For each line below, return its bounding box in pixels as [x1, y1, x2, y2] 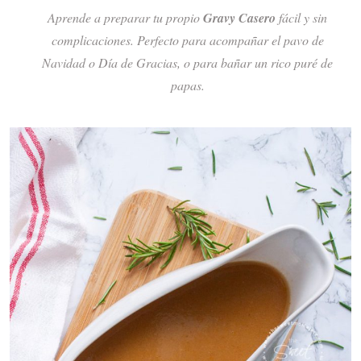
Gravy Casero [203, 8, 276, 27]
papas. [170, 76, 205, 93]
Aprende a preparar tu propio [48, 8, 203, 26]
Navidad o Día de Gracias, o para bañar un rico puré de [42, 53, 333, 71]
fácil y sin [276, 8, 327, 26]
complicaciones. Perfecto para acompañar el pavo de [51, 31, 324, 48]
